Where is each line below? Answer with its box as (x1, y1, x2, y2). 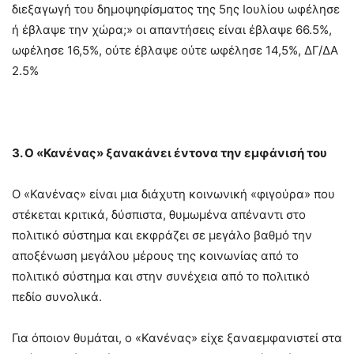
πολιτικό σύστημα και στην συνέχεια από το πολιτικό (12, 268, 310, 284)
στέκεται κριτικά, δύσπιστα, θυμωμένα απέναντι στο (12, 206, 306, 222)
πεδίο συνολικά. (12, 288, 102, 304)
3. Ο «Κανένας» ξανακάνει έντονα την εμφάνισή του (12, 145, 327, 160)
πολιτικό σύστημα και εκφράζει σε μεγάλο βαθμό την (12, 227, 312, 243)
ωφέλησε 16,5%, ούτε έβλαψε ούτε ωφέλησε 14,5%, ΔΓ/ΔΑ (12, 42, 338, 58)
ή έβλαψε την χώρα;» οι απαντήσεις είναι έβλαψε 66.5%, (12, 21, 332, 37)
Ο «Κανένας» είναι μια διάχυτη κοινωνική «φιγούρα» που (12, 186, 335, 201)
